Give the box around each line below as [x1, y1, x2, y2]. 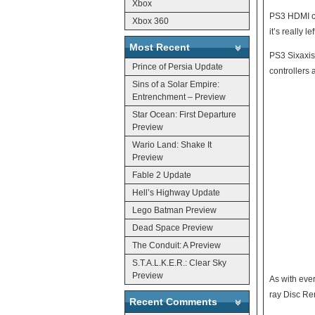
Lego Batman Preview [132, 205, 217, 215]
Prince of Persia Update [132, 61, 223, 72]
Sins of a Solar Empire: [132, 79, 219, 89]
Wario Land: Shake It [132, 139, 212, 150]
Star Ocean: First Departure [132, 109, 236, 120]
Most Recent [129, 41, 190, 53]
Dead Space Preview [132, 222, 213, 233]
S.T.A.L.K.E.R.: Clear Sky [132, 257, 226, 268]
